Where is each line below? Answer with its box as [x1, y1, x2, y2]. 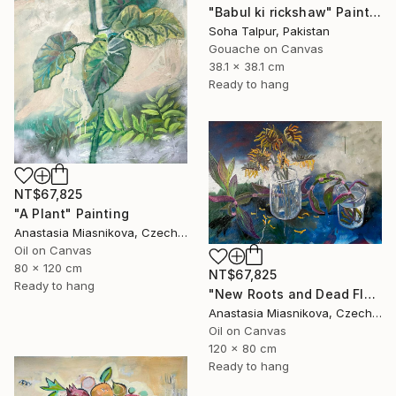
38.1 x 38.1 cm [209, 58, 285, 73]
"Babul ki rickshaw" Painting [369, 4, 382, 19]
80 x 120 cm [14, 260, 82, 275]
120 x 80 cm [209, 341, 277, 356]
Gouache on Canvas [209, 41, 324, 56]
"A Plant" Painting [14, 205, 129, 221]
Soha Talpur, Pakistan [209, 23, 330, 38]
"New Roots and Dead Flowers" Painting [363, 286, 376, 302]
